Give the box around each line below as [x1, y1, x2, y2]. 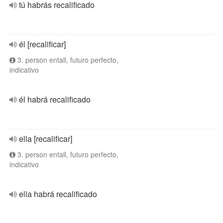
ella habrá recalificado [19, 188, 97, 200]
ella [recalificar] [19, 133, 72, 144]
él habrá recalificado [19, 94, 91, 105]
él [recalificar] [19, 38, 66, 50]
